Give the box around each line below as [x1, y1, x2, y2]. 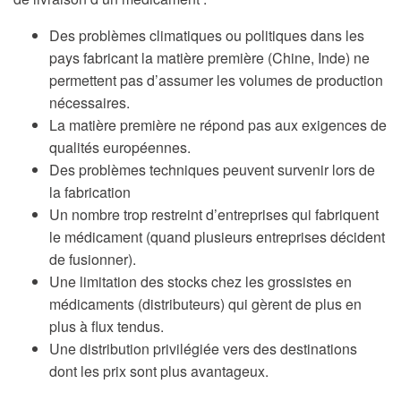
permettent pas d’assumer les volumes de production [49, 70, 383, 91]
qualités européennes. [49, 137, 191, 158]
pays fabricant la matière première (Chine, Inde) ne [49, 47, 370, 69]
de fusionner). [49, 249, 136, 270]
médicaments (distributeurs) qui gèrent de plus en [49, 294, 362, 315]
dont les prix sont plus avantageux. [49, 361, 269, 382]
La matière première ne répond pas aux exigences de [49, 115, 387, 136]
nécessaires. [49, 92, 130, 114]
